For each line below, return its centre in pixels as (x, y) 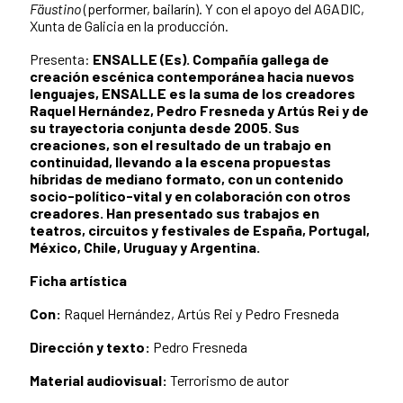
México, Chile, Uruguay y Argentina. (145, 246)
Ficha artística (78, 280)
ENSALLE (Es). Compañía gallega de (211, 58)
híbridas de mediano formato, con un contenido (187, 178)
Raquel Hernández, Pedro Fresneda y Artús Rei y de (199, 110)
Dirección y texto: (90, 346)
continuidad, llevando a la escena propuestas (180, 161)
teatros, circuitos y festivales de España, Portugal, (200, 229)
